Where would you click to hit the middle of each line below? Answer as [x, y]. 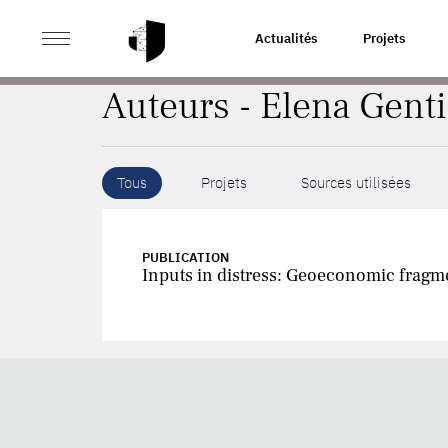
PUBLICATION [185, 257]
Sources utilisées [356, 182]
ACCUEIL [128, 37]
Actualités [286, 38]
